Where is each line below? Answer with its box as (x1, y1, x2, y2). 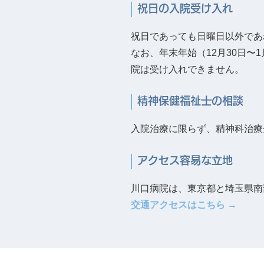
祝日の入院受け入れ (137, 3, 233, 14)
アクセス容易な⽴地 (137, 155, 233, 166)
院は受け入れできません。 (131, 64, 244, 74)
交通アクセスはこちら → (131, 200, 237, 210)
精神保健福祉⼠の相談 (137, 95, 243, 106)
